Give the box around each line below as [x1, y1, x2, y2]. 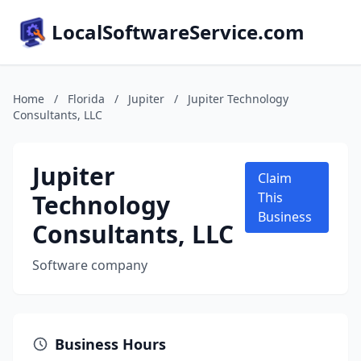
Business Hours [55, 334, 166, 354]
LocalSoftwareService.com [52, 19, 305, 45]
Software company [32, 256, 147, 274]
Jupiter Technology [188, 91, 288, 106]
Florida [68, 91, 105, 106]
